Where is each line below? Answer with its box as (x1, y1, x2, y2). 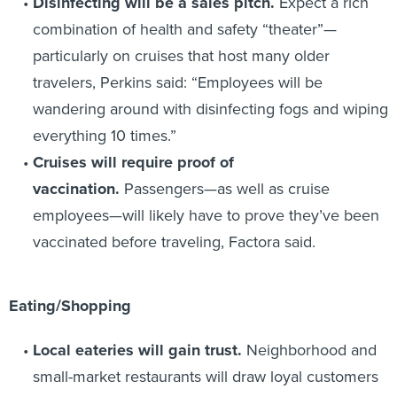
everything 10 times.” (32, 123, 176, 147)
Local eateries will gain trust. (32, 338, 246, 362)
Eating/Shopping (9, 293, 131, 317)
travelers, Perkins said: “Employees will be (32, 70, 323, 94)
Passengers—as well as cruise (119, 176, 330, 200)
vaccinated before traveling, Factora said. (32, 230, 315, 253)
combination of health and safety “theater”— (32, 17, 337, 41)
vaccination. (32, 176, 120, 200)
